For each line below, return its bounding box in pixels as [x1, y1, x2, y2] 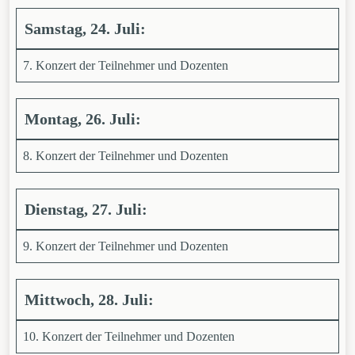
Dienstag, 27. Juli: [25, 200, 147, 218]
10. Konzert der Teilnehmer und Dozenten [23, 330, 235, 343]
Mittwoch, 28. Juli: [25, 291, 158, 308]
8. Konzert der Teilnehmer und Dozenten [23, 149, 228, 162]
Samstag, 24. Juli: [25, 20, 146, 37]
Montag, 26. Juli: [25, 110, 145, 128]
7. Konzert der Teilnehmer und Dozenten [23, 59, 228, 72]
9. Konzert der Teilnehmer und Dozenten [23, 239, 228, 253]
